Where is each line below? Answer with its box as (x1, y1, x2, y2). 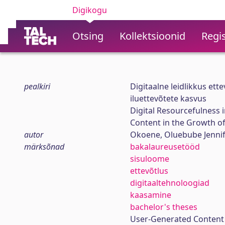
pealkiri (24, 81, 50, 92)
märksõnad (24, 141, 64, 152)
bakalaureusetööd (130, 141, 200, 152)
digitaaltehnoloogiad (130, 177, 209, 188)
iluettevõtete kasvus (130, 93, 206, 104)
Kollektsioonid (120, 29, 185, 43)
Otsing (72, 29, 103, 43)
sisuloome (130, 153, 169, 164)
